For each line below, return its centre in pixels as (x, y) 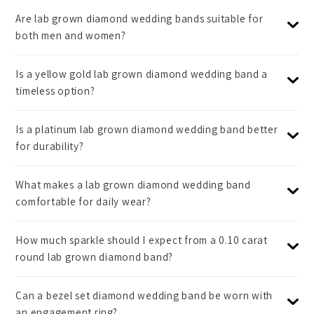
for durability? (50, 146)
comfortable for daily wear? (83, 201)
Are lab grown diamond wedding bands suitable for (139, 18)
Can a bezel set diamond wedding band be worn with (144, 295)
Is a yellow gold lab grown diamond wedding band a (142, 74)
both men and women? (71, 35)
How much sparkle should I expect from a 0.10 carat (142, 240)
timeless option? (55, 90)
